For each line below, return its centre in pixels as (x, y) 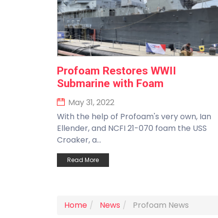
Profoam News (161, 205)
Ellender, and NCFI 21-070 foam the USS (132, 128)
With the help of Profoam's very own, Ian (134, 117)
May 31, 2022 (90, 102)
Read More (83, 160)
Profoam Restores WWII (117, 71)
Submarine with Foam (110, 83)
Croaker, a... (79, 140)
